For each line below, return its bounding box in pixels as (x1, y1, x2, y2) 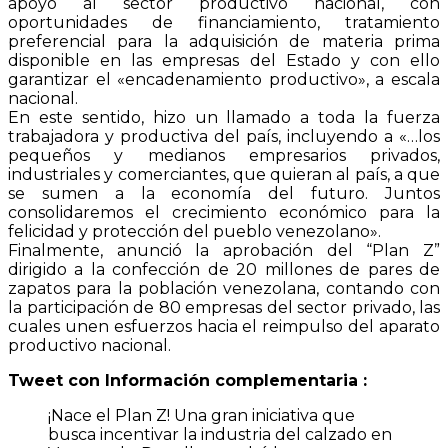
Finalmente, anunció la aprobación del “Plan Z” (8, 241, 440, 261)
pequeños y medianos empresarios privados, (8, 146, 440, 166)
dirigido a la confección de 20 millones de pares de (8, 260, 440, 280)
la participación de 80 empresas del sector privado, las (8, 298, 440, 318)
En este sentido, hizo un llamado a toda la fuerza (8, 108, 440, 128)
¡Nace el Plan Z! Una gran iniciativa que (48, 406, 355, 426)
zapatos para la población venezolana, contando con (8, 279, 440, 299)
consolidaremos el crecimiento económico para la (8, 203, 440, 223)
